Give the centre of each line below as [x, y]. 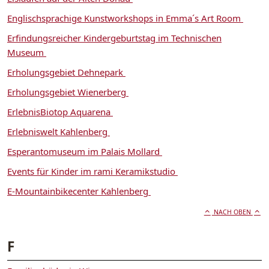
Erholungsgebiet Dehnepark [66, 72]
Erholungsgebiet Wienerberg [68, 92]
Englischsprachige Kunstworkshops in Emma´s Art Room [125, 18]
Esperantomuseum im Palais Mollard [85, 151]
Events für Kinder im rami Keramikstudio [92, 171]
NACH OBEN [232, 212]
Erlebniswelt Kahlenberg [59, 131]
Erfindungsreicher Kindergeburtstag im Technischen [114, 38]
